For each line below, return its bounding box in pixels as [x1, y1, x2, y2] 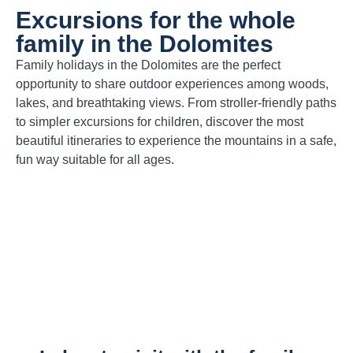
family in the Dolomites [16, 31, 273, 58]
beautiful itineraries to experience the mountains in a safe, [16, 134, 336, 148]
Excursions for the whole [16, 7, 295, 34]
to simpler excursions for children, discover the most [16, 115, 303, 129]
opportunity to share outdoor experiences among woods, [16, 77, 329, 91]
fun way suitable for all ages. [16, 153, 174, 167]
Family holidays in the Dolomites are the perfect [16, 58, 281, 72]
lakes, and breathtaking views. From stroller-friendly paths [16, 96, 336, 110]
